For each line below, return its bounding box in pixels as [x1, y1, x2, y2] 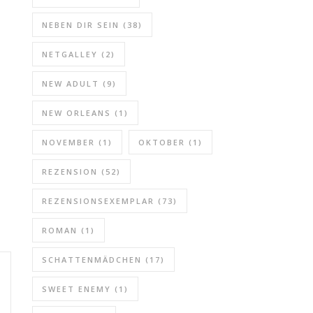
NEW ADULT [42, 78, 99, 89]
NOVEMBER [42, 137, 95, 147]
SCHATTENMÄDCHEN [42, 254, 142, 265]
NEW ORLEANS [42, 108, 111, 118]
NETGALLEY [42, 49, 98, 59]
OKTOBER [138, 137, 185, 147]
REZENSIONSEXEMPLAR [42, 196, 154, 206]
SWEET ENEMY [42, 284, 111, 294]
